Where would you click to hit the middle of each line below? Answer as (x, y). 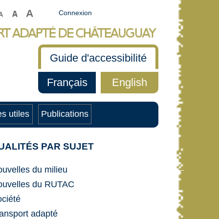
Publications (65, 114)
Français (67, 82)
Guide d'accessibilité (98, 58)
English (129, 82)
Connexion (75, 13)
